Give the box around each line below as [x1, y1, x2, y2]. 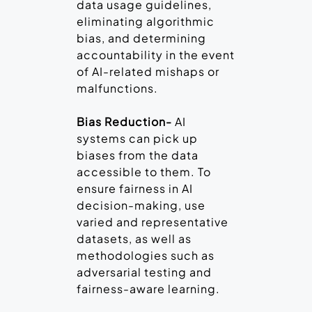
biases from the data [77, 148, 198, 163]
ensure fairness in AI [77, 181, 193, 196]
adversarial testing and [77, 265, 212, 280]
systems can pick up [77, 131, 198, 146]
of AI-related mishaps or [77, 64, 219, 79]
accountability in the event [77, 47, 235, 63]
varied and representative [77, 214, 228, 230]
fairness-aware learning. [77, 281, 220, 297]
